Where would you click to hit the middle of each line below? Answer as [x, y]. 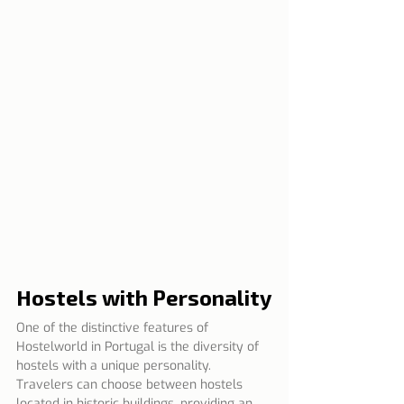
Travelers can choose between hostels [131, 385]
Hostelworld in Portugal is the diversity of [139, 347]
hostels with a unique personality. [115, 366]
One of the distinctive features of [114, 328]
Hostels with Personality [144, 298]
